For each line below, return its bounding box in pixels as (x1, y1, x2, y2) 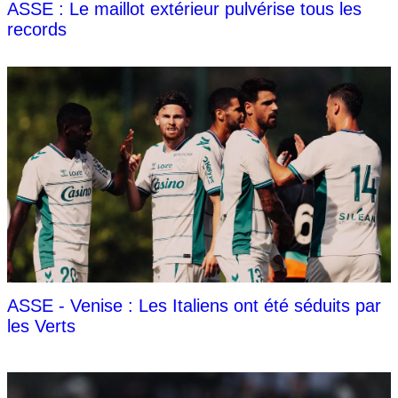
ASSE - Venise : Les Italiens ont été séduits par (7, 296, 381, 316)
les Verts (7, 316, 76, 337)
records (7, 20, 67, 40)
